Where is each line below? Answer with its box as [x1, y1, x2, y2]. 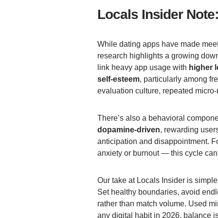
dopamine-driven [97, 126, 160, 134]
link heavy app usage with [97, 63, 189, 72]
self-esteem [97, 75, 140, 84]
